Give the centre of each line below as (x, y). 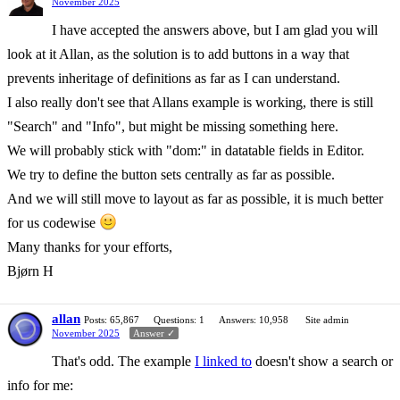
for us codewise (53, 222)
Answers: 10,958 (254, 319)
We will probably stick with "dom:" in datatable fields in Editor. (186, 150)
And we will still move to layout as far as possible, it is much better (195, 198)
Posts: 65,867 (112, 319)
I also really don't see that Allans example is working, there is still (190, 102)
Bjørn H (30, 271)
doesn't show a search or (322, 361)
